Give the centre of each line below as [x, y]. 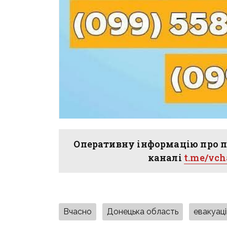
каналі [166, 158]
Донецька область [143, 212]
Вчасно [78, 212]
